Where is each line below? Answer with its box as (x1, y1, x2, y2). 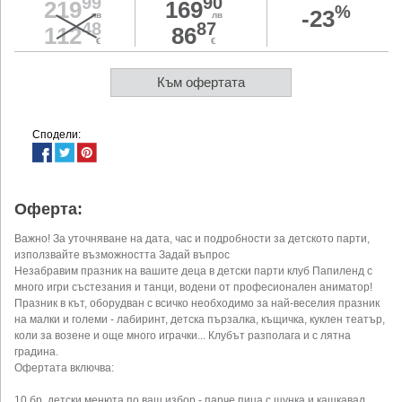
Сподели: (32, 128, 81, 142)
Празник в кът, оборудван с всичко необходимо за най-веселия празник (14, 297, 380, 310)
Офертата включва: (14, 362, 114, 375)
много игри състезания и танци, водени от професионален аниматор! (14, 281, 372, 294)
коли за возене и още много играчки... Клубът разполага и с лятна (14, 329, 351, 343)
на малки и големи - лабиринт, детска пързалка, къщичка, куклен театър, (14, 313, 385, 327)
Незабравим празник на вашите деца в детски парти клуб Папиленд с (14, 265, 372, 278)
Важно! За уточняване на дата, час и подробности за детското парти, (14, 232, 370, 246)
